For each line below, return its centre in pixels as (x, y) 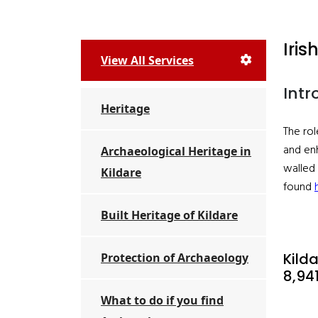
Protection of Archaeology (175, 258)
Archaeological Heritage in (176, 151)
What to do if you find (162, 300)
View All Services (147, 60)
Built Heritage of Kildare (169, 215)
